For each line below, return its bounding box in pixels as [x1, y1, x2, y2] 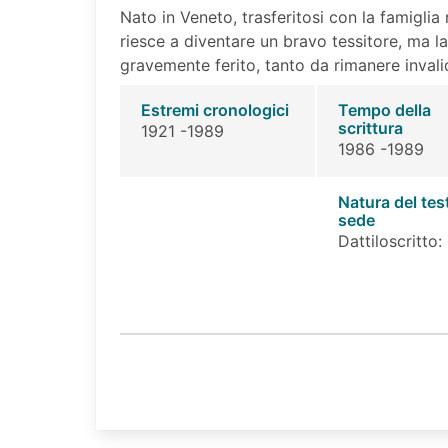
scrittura [337, 118, 403, 139]
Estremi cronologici [140, 100, 289, 121]
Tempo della [337, 100, 431, 121]
